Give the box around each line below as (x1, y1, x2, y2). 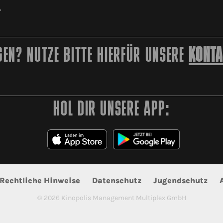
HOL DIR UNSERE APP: (53, 100, 170, 120)
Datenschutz (92, 175, 141, 185)
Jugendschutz (153, 175, 208, 185)
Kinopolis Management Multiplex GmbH (59, 193, 186, 202)
